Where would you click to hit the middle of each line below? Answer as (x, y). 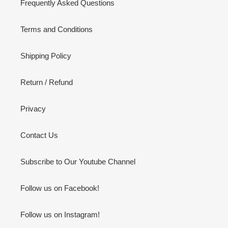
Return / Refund (47, 82)
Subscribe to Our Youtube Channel (78, 161)
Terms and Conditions (56, 29)
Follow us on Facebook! (60, 188)
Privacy (33, 108)
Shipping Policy (46, 55)
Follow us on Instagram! (60, 214)
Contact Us (39, 135)
